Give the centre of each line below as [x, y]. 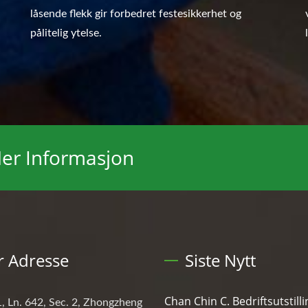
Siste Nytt [220, 260]
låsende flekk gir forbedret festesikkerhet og [136, 13]
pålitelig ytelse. [66, 33]
